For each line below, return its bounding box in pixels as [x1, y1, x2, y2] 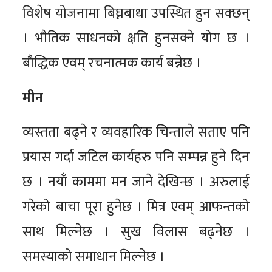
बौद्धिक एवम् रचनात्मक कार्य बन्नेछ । [22, 51, 202, 75]
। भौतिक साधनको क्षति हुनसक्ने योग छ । [22, 26, 250, 50]
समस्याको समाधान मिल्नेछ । [22, 245, 165, 268]
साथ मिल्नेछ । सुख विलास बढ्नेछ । [22, 220, 250, 243]
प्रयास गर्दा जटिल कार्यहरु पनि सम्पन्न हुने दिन [22, 145, 250, 169]
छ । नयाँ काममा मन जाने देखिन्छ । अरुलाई [22, 170, 250, 194]
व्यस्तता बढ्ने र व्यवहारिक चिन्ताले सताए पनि [22, 120, 250, 144]
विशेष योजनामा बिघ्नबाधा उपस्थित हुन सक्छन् [22, 1, 250, 25]
